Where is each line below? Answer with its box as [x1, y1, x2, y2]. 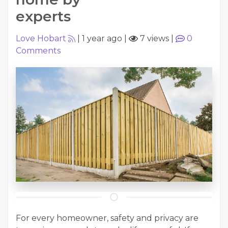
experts [16, 8, 71, 25]
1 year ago [82, 34, 122, 43]
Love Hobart [16, 34, 66, 43]
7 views [138, 34, 169, 43]
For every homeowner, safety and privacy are [16, 213, 198, 223]
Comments [16, 46, 61, 55]
